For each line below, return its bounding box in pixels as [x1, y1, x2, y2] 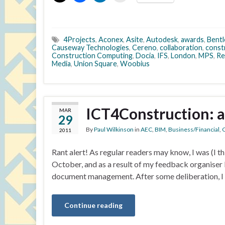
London [171, 51, 195, 60]
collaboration [160, 43, 202, 52]
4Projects [63, 35, 95, 44]
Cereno [132, 43, 157, 52]
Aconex [98, 35, 123, 44]
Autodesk [146, 35, 178, 44]
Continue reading [64, 201, 123, 209]
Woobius [120, 59, 150, 68]
